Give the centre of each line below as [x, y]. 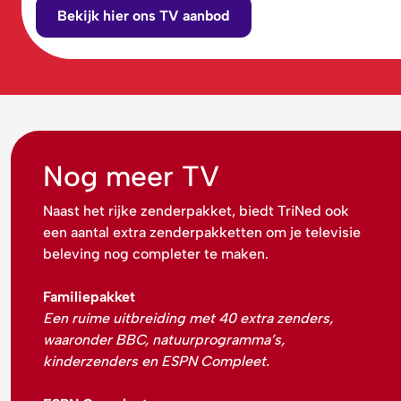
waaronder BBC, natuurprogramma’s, [164, 339]
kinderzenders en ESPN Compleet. [156, 361]
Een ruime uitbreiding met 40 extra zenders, [188, 318]
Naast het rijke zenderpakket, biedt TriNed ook [196, 210]
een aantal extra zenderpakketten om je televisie [202, 232]
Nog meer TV [131, 176]
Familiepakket [89, 296]
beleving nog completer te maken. [156, 253]
